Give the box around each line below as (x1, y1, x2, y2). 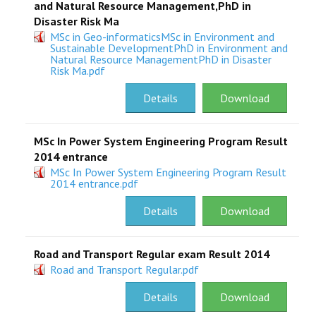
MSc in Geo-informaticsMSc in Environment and (50, 30, 274, 44)
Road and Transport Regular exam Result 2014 (34, 247, 269, 261)
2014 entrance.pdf (50, 176, 138, 190)
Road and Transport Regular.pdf (50, 262, 199, 276)
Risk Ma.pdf (50, 63, 105, 78)
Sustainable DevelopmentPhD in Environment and (50, 41, 288, 55)
